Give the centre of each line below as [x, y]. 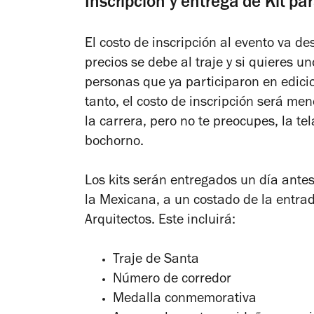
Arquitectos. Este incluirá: [160, 222]
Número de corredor [172, 281]
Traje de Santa [156, 261]
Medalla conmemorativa [185, 300]
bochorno [112, 143]
